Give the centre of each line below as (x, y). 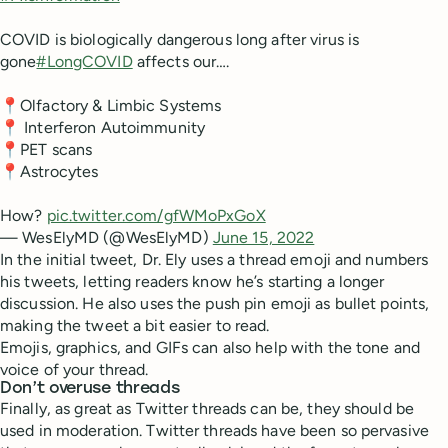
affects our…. (181, 61)
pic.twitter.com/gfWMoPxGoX (156, 215)
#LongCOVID (84, 61)
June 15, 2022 (263, 237)
